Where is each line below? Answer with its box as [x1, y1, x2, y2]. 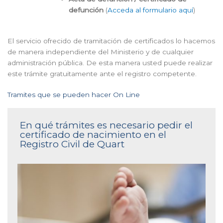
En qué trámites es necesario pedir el [20, 119, 193, 131]
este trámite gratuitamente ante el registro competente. [7, 70, 197, 78]
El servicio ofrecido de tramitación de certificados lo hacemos [7, 37, 215, 45]
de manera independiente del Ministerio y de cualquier [7, 48, 194, 56]
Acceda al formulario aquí [108, 5, 194, 14]
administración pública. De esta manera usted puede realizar [7, 59, 213, 67]
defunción [69, 5, 104, 14]
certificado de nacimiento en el [20, 129, 166, 141]
